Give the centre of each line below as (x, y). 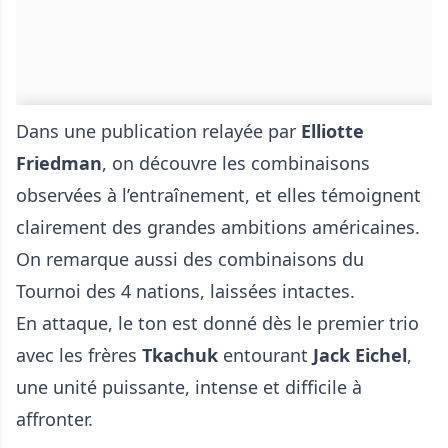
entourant (265, 355)
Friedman (59, 163)
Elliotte (332, 131)
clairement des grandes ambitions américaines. (218, 227)
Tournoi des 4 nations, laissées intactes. (185, 291)
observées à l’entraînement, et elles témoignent (218, 195)
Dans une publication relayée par (158, 131)
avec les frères (79, 355)
